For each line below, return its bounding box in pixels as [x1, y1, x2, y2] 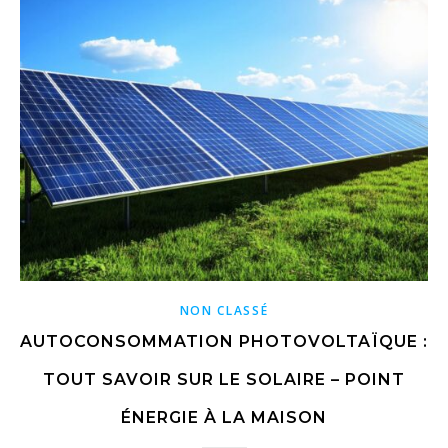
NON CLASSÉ [179, 302, 269, 320]
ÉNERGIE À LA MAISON [121, 408, 327, 428]
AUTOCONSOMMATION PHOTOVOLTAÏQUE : [20, 332, 428, 352]
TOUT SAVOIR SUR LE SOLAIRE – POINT [43, 370, 405, 390]
